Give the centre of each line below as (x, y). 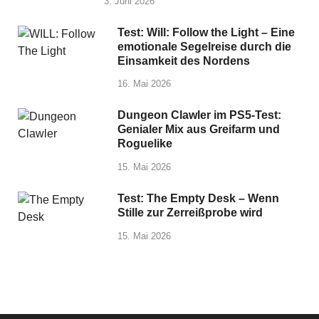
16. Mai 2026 (144, 84)
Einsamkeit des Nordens (184, 61)
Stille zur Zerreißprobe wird (190, 213)
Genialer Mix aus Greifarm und (199, 130)
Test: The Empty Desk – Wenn (198, 199)
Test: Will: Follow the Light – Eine (206, 32)
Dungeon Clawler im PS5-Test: (199, 115)
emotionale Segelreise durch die (204, 46)
